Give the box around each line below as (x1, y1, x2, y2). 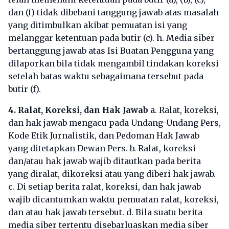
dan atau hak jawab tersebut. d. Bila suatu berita (8, 207, 202, 217)
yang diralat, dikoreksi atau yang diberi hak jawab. (8, 169, 216, 179)
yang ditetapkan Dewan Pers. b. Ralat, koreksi (8, 143, 196, 153)
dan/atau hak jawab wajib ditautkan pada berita (8, 156, 201, 166)
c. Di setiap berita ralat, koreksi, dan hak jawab (8, 181, 201, 192)
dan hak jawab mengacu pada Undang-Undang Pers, (8, 118, 221, 128)
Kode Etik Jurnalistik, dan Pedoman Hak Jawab (8, 130, 199, 141)
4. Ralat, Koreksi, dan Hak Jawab (8, 105, 148, 115)
